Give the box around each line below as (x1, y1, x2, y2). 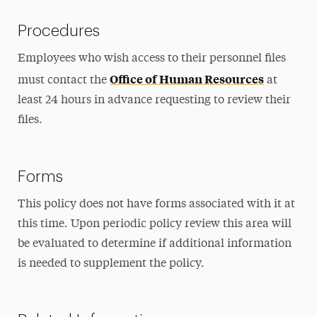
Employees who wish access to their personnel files (17, 53, 286, 64)
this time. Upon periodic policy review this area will (17, 219, 292, 230)
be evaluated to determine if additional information (17, 238, 292, 250)
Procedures (17, 23, 100, 39)
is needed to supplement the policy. (17, 258, 204, 270)
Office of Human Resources (109, 71, 264, 86)
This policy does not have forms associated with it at (17, 199, 295, 210)
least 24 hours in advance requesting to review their (17, 95, 291, 106)
